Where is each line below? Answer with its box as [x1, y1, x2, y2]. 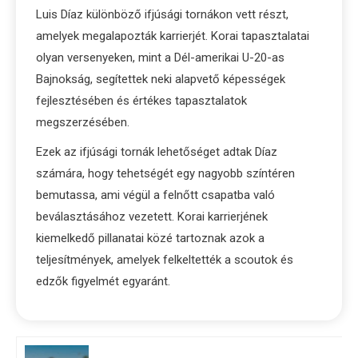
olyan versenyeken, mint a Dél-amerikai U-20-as [36, 50, 284, 65]
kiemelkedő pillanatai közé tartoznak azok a [36, 230, 265, 245]
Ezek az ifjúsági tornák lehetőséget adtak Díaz [36, 144, 277, 159]
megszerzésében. [36, 114, 129, 129]
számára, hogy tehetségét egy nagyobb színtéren [36, 165, 295, 181]
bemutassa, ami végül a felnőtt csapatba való [36, 187, 275, 202]
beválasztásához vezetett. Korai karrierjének [36, 209, 268, 224]
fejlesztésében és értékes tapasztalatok [36, 93, 247, 108]
